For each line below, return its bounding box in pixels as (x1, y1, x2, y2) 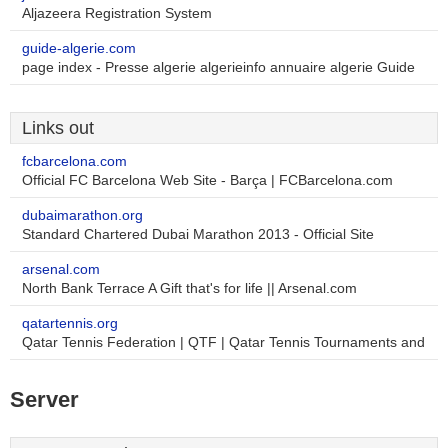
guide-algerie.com (22, 41, 136, 56)
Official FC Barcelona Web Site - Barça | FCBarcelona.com (22, 173, 393, 188)
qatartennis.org (22, 316, 118, 331)
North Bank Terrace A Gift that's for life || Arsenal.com (22, 281, 357, 296)
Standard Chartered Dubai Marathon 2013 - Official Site (22, 227, 374, 242)
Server (10, 387, 79, 412)
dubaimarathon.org (22, 208, 143, 223)
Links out (22, 118, 94, 138)
